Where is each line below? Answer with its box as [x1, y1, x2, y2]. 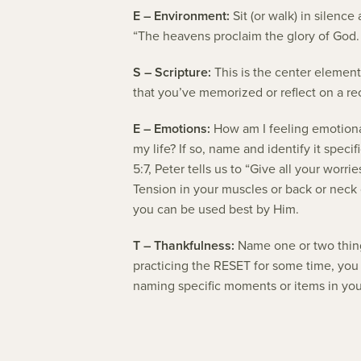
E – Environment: [133, 8, 230, 24]
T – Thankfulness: [133, 238, 235, 254]
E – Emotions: [133, 121, 211, 137]
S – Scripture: [133, 64, 212, 81]
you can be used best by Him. [133, 201, 300, 218]
